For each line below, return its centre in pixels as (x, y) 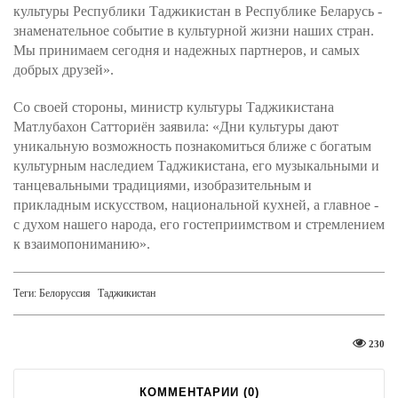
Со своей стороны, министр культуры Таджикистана (174, 107)
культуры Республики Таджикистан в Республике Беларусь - (198, 11)
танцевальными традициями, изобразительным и (163, 185)
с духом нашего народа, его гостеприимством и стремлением (199, 224)
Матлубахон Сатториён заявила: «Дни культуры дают (176, 127)
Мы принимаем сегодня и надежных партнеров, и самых (187, 50)
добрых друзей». (64, 70)
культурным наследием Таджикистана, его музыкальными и (196, 166)
